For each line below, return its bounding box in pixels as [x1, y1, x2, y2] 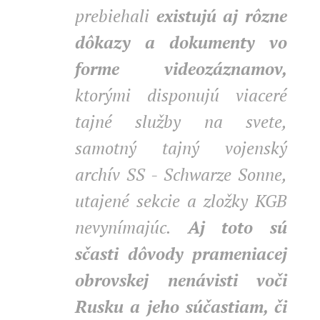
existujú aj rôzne [156, 4, 288, 27]
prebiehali [75, 4, 156, 27]
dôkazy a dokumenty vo [75, 31, 287, 54]
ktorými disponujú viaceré [75, 84, 287, 106]
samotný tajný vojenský [75, 136, 287, 159]
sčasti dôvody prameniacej [75, 242, 287, 265]
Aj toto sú [187, 216, 288, 239]
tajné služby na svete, [75, 110, 287, 133]
